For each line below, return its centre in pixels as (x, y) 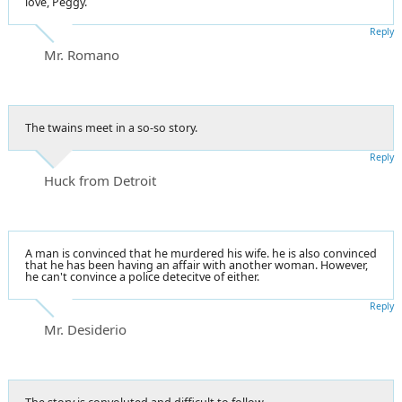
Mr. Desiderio (85, 329)
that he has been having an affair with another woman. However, (197, 265)
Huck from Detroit (100, 180)
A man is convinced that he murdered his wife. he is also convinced (201, 253)
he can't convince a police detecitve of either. (142, 276)
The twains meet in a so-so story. (111, 127)
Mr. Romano (82, 54)
